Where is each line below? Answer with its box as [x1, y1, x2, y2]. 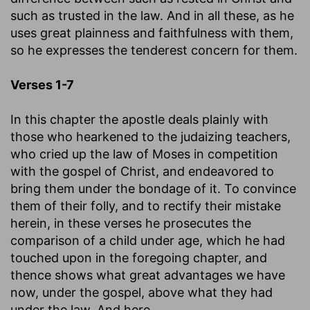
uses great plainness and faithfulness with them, [10, 25, 293, 40]
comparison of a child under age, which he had [10, 232, 285, 248]
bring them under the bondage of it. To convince [10, 181, 296, 196]
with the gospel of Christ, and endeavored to [10, 163, 274, 179]
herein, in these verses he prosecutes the [10, 215, 251, 230]
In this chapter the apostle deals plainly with [10, 111, 268, 127]
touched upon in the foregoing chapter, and [10, 250, 267, 265]
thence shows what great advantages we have [10, 267, 285, 282]
